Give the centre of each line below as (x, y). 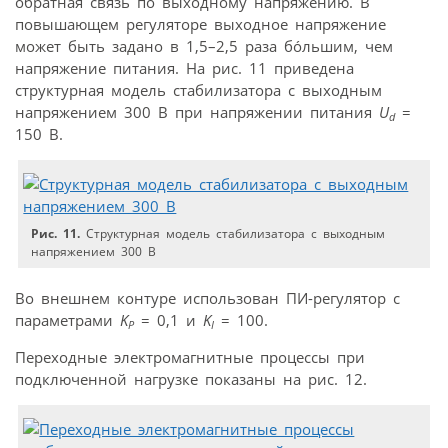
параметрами (67, 319)
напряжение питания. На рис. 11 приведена (184, 67)
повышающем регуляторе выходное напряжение (200, 23)
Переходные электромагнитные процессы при (190, 356)
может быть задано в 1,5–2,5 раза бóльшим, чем (204, 45)
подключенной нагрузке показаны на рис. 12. (191, 378)
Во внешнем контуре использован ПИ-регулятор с (207, 297)
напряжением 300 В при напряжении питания (197, 111)
